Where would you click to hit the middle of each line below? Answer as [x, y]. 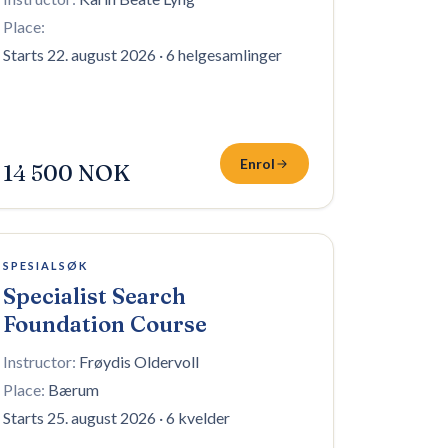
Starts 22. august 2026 [79, 54]
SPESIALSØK [45, 265]
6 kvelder [198, 417]
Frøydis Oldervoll [139, 361]
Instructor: [39, 361]
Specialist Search [94, 296]
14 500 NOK [66, 173]
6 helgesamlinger [224, 54]
